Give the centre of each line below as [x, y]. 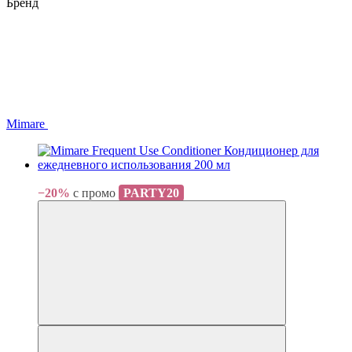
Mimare [26, 123]
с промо [94, 192]
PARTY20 [151, 192]
